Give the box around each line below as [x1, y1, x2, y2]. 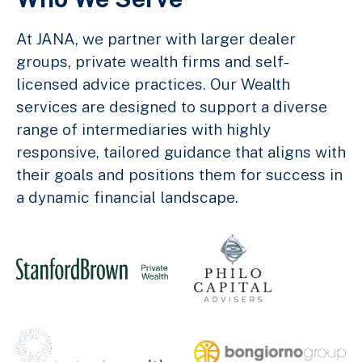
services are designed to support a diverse [16, 98, 327, 116]
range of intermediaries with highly [16, 120, 271, 139]
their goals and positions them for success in [16, 166, 343, 184]
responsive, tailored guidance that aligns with [16, 143, 346, 162]
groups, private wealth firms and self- [16, 53, 289, 71]
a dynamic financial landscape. [16, 188, 238, 207]
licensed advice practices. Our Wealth [16, 75, 290, 94]
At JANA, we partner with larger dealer [16, 30, 296, 48]
